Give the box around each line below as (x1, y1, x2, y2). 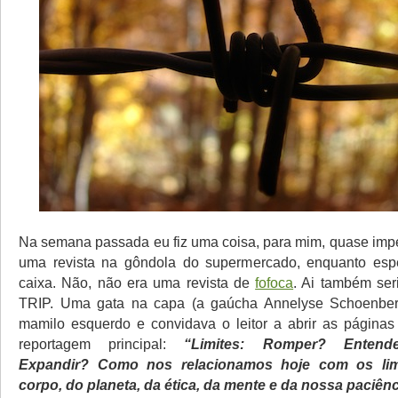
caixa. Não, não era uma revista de (19, 275, 256, 291)
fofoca (255, 275, 294, 291)
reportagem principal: (19, 336, 185, 352)
